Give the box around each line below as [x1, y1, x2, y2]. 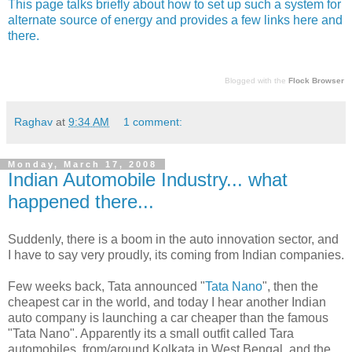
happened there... [8, 190, 154, 212]
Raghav [14, 115, 53, 128]
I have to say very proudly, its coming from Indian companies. [8, 247, 344, 262]
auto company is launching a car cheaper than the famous [8, 310, 328, 324]
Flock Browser [288, 75, 344, 85]
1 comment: [123, 115, 183, 128]
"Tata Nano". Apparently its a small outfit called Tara [8, 326, 294, 340]
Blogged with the [225, 75, 288, 85]
